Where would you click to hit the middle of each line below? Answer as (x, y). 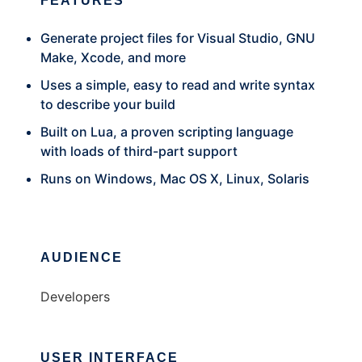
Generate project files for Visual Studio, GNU (178, 38)
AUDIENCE (82, 257)
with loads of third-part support (139, 151)
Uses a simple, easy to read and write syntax (178, 85)
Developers (75, 297)
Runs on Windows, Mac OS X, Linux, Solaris (175, 179)
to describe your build (108, 104)
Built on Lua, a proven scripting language (167, 132)
